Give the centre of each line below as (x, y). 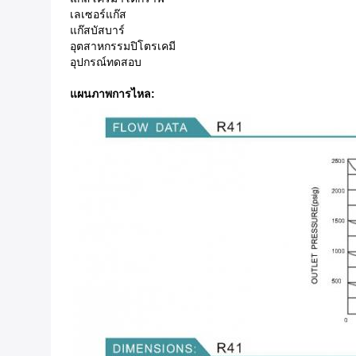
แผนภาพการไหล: (112, 94)
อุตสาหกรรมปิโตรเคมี (123, 46)
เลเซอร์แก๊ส (98, 15)
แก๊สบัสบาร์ (97, 31)
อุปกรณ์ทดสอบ (106, 62)
